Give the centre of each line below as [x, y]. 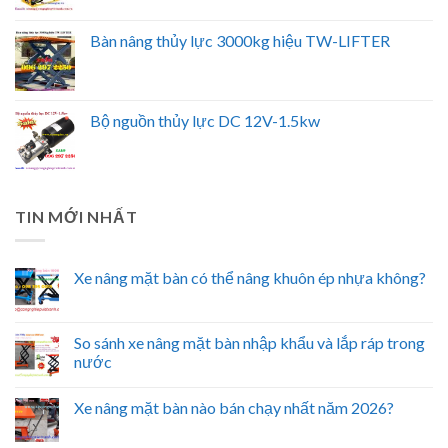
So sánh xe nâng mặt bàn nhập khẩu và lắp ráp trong [249, 343]
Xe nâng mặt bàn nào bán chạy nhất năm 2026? [234, 408]
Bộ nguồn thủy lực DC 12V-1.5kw [205, 120]
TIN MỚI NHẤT [76, 216]
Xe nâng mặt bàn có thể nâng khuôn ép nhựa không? [250, 278]
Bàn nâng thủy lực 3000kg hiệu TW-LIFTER [240, 40]
